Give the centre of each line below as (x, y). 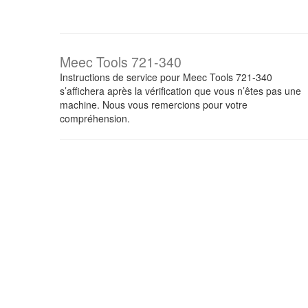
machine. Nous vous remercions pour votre (154, 104)
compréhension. (95, 118)
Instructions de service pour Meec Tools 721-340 (166, 77)
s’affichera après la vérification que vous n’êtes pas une (180, 91)
